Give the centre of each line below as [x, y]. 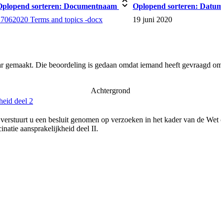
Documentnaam [90, 6]
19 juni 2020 [152, 19]
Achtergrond [110, 91]
